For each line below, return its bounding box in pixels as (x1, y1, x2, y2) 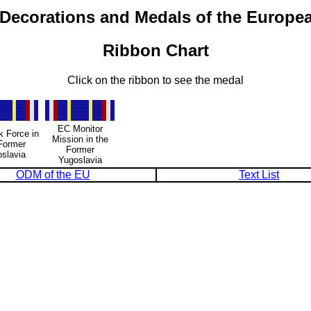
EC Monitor (57, 123, 103, 134)
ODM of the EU (15, 168, 90, 180)
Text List (239, 168, 279, 180)
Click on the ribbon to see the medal (67, 74, 244, 86)
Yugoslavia (58, 154, 102, 165)
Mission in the (51, 133, 108, 144)
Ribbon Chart (102, 40, 209, 60)
